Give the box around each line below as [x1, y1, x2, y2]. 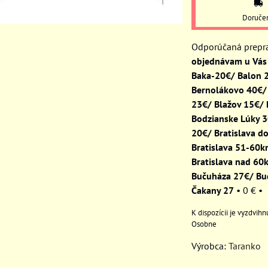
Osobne [191, 218, 217, 229]
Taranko [229, 239, 261, 252]
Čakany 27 [191, 184, 234, 196]
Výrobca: [191, 239, 229, 252]
